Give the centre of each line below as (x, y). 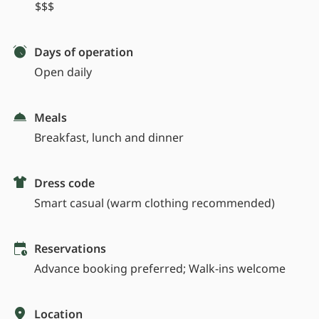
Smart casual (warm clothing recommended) (155, 203)
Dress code (64, 183)
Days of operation (84, 52)
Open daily (63, 72)
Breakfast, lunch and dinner (109, 138)
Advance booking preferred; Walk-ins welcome (160, 269)
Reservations (70, 249)
